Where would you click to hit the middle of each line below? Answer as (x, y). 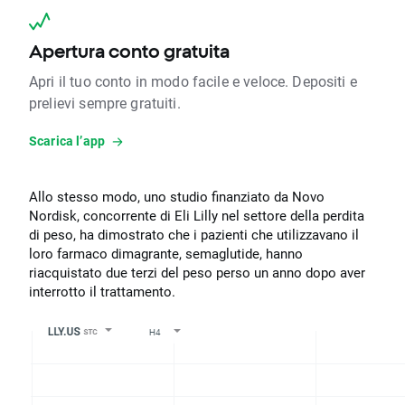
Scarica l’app (67, 141)
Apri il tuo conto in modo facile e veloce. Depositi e (193, 81)
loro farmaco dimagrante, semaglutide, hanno (166, 254)
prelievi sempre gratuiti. (105, 103)
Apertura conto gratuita (129, 52)
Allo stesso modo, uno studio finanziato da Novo (177, 197)
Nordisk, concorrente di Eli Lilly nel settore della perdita (197, 216)
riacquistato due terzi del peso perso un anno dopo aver (197, 273)
